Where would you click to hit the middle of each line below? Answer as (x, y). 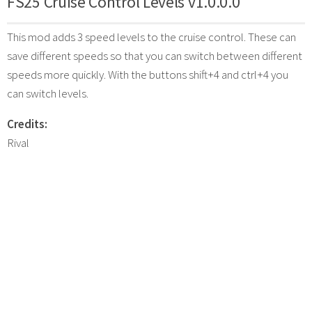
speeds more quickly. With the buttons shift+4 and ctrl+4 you (148, 74)
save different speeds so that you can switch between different (155, 55)
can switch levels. (48, 93)
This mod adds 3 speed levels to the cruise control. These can (151, 37)
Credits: (27, 124)
